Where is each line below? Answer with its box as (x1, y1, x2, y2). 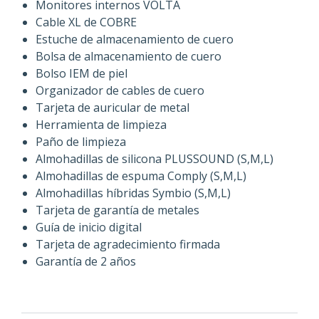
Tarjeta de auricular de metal (36, 100, 189, 116)
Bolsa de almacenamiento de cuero (36, 48, 221, 65)
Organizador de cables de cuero (36, 83, 204, 99)
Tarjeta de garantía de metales (36, 202, 199, 219)
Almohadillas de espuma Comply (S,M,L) (36, 168, 246, 184)
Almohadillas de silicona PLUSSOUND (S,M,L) (36, 151, 273, 167)
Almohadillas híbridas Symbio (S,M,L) (36, 185, 231, 202)
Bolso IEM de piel (36, 66, 127, 82)
